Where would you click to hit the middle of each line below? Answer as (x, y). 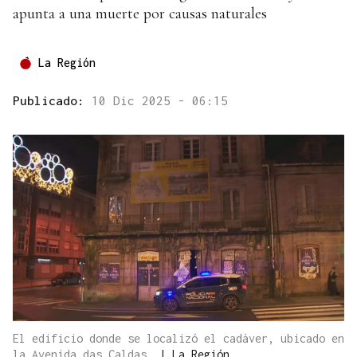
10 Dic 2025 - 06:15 (160, 101)
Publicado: (52, 101)
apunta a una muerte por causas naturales (140, 14)
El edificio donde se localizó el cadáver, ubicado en (178, 339)
